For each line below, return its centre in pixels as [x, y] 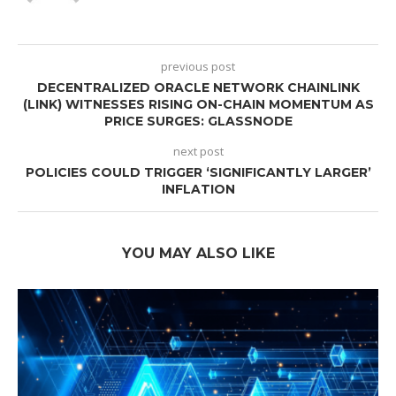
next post [198, 152]
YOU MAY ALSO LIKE [198, 254]
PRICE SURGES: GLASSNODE [198, 122]
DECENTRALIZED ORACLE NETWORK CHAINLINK [198, 88]
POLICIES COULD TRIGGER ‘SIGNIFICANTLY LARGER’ [198, 173]
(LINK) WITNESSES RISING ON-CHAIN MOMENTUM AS [198, 105]
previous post [198, 67]
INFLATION [198, 190]
